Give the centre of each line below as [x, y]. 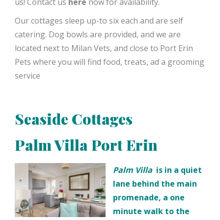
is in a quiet [179, 170]
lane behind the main [155, 183]
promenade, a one [149, 197]
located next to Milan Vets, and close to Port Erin [104, 48]
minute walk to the [151, 211]
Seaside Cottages [74, 119]
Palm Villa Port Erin [88, 145]
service [30, 75]
